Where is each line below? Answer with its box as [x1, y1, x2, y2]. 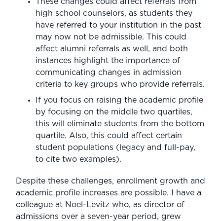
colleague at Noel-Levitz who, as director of [16, 200, 184, 209]
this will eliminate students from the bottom [36, 119, 204, 128]
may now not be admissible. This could [36, 33, 186, 41]
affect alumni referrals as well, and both [36, 44, 188, 53]
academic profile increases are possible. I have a [16, 188, 201, 197]
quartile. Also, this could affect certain [36, 131, 182, 140]
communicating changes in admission [36, 68, 182, 76]
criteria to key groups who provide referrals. [36, 80, 205, 88]
